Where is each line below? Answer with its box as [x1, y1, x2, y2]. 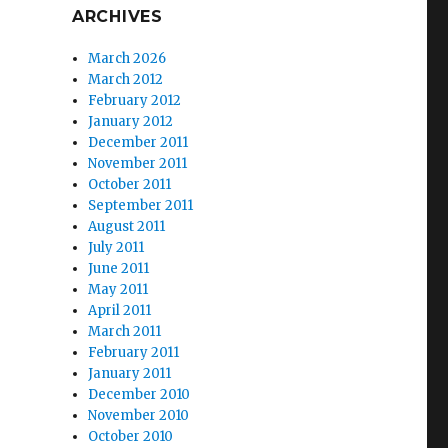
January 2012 [88, 112, 174, 130]
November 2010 [88, 406, 190, 424]
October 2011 [88, 175, 172, 193]
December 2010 [88, 385, 191, 403]
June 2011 [88, 259, 150, 277]
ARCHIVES [71, 6, 163, 26]
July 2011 [88, 238, 145, 256]
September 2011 [88, 196, 194, 214]
